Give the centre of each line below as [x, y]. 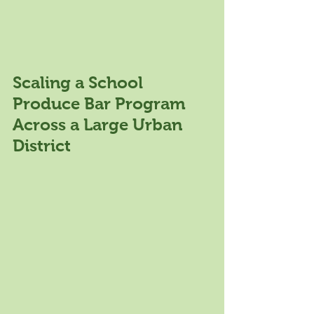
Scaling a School [80, 82]
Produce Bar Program [101, 103]
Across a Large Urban [100, 124]
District [42, 145]
